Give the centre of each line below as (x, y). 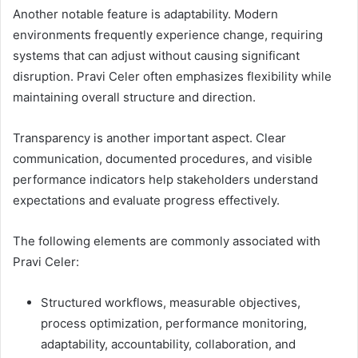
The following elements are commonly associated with (167, 241)
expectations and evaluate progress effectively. (146, 201)
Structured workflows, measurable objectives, (171, 303)
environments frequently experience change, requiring (168, 35)
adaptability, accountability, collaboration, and (168, 344)
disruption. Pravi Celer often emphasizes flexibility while (172, 77)
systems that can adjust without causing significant (156, 56)
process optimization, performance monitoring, (174, 324)
